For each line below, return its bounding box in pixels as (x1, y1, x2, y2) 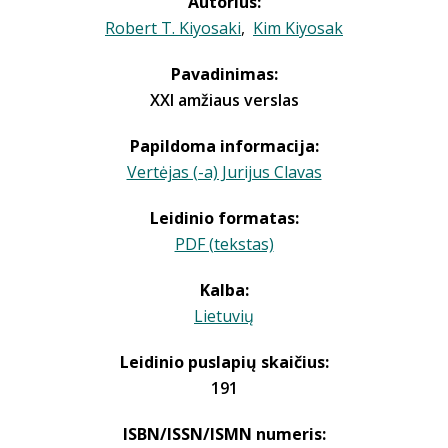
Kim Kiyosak (253, 17, 343, 39)
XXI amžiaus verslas (149, 89, 299, 111)
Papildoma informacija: (129, 135, 319, 157)
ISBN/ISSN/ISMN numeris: (122, 423, 326, 445)
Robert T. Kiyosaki (105, 17, 241, 39)
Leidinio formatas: (149, 207, 299, 229)
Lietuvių (194, 305, 254, 327)
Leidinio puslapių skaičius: (119, 351, 329, 373)
